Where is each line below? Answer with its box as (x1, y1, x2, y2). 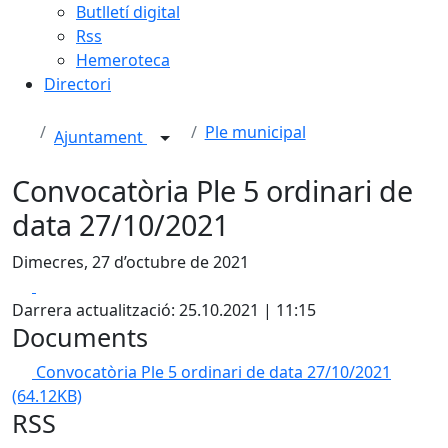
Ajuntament (54, 126, 147, 149)
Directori (44, 73, 111, 95)
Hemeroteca (76, 49, 170, 71)
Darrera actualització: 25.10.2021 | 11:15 (12, 299, 316, 321)
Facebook (35, 274, 108, 296)
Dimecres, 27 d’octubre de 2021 (12, 251, 249, 273)
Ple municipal (204, 121, 306, 143)
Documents (12, 320, 148, 354)
